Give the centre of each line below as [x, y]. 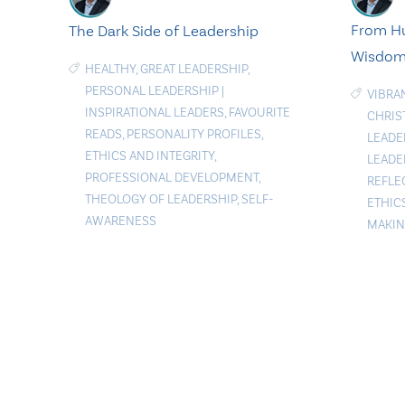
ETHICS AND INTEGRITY [150, 155]
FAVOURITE [259, 112]
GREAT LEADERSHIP [194, 69]
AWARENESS [121, 221]
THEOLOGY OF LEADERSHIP [161, 199]
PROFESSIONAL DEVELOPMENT [172, 177]
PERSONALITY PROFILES [194, 134]
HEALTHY [110, 69]
